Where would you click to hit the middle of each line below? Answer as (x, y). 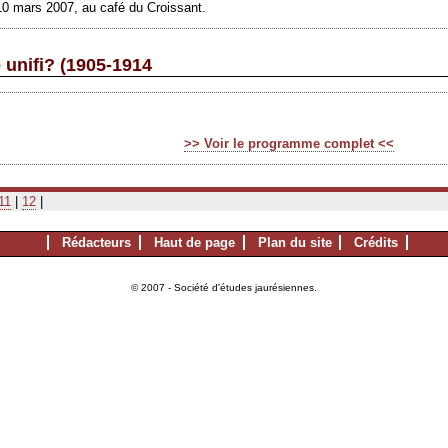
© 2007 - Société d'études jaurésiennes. (224, 287)
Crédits (376, 242)
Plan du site (294, 242)
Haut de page (194, 242)
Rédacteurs (96, 242)
